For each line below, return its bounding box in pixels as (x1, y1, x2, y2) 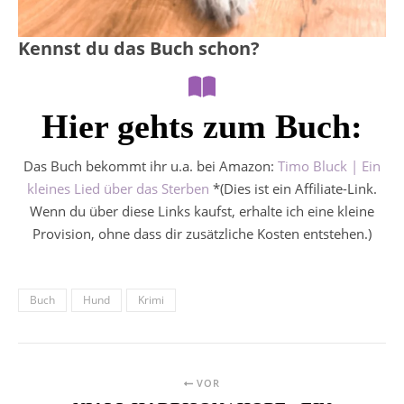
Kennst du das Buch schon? (18, 36, 260, 61)
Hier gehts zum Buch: (41, 107, 363, 146)
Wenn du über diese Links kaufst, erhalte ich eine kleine (30, 202, 374, 221)
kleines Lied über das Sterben (27, 179, 209, 198)
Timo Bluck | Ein (278, 157, 381, 176)
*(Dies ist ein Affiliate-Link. (213, 179, 377, 198)
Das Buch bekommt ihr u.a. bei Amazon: (23, 157, 278, 176)
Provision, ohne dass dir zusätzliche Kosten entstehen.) (32, 225, 372, 243)
